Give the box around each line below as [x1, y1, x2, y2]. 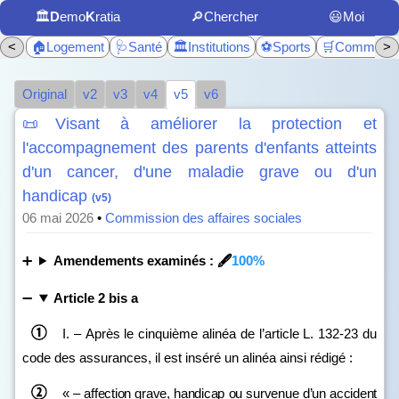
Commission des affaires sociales [105, 210, 302, 225]
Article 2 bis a [53, 290, 138, 305]
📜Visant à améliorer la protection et [22, 115, 377, 133]
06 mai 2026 [22, 210, 94, 225]
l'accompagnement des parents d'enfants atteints [22, 139, 377, 157]
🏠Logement [31, 39, 104, 54]
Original [22, 86, 67, 102]
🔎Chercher [190, 9, 258, 24]
